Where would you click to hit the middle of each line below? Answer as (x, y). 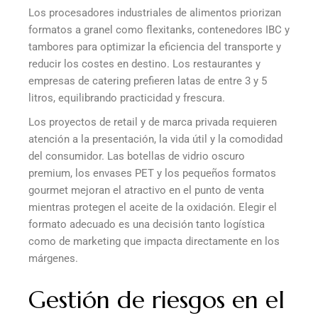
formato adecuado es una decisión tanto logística (147, 225)
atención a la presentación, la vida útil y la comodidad (155, 139)
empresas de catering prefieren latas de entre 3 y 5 (148, 81)
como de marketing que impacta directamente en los (154, 242)
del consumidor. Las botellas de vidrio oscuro (137, 157)
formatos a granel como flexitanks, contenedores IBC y (159, 30)
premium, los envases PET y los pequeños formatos (152, 174)
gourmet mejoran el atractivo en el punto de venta (146, 191)
